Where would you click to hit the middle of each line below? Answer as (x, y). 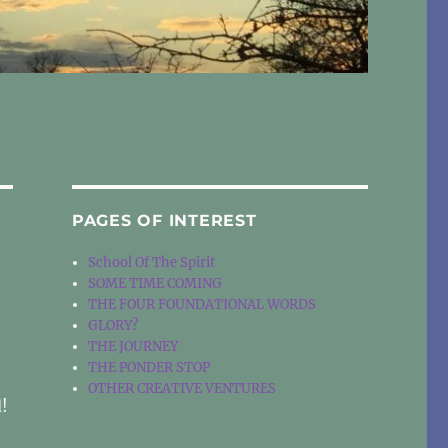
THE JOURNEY (133, 347)
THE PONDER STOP (149, 368)
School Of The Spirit (152, 263)
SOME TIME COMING (155, 284)
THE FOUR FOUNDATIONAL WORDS (202, 305)
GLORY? (113, 326)
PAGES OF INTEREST (164, 221)
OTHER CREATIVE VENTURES (182, 389)
